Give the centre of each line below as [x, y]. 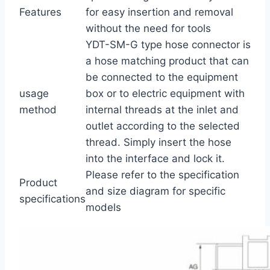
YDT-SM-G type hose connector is [168, 45]
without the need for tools [148, 29]
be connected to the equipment [162, 77]
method [38, 110]
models [103, 208]
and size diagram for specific [155, 191]
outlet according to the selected [163, 126]
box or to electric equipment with [165, 94]
